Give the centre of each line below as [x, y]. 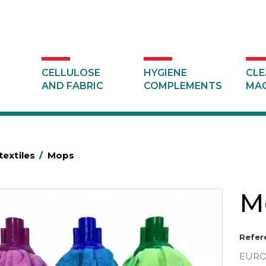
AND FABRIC [72, 86]
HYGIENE [165, 73]
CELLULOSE [71, 73]
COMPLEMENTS [183, 86]
